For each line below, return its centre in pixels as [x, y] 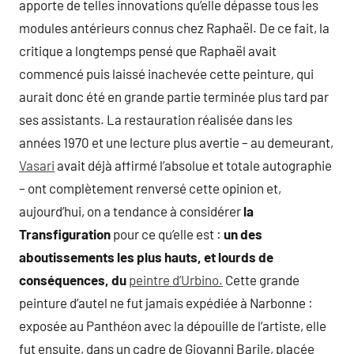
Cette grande [261, 279]
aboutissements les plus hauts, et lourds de [146, 256]
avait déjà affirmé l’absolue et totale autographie [193, 165]
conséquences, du [73, 279]
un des [243, 233]
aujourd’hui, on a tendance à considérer [131, 211]
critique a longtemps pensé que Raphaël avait [148, 50]
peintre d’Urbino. [176, 279]
